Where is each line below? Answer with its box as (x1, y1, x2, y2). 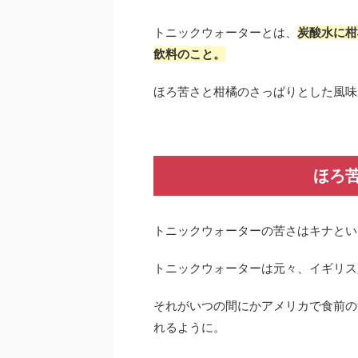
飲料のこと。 (153, 46, 225, 62)
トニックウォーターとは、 (153, 25, 297, 40)
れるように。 (153, 320, 225, 335)
